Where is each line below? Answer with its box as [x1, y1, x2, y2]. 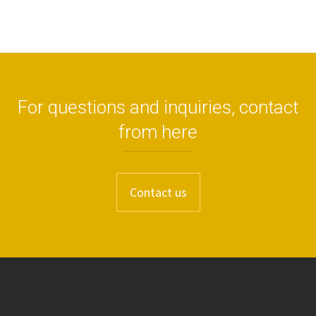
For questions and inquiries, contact [18, 97, 298, 119]
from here [119, 121, 197, 143]
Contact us [129, 184, 187, 201]
